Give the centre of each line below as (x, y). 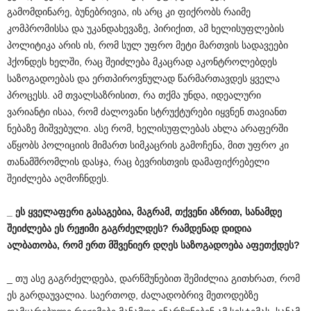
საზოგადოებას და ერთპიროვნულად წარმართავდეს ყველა (143, 78)
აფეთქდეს (270, 245)
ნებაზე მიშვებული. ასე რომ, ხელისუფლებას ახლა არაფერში (148, 128)
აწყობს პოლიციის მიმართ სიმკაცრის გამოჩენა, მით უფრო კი (148, 145)
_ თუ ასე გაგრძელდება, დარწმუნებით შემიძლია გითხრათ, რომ (153, 278)
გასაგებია (109, 212)
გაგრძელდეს (132, 228)
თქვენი (191, 212)
